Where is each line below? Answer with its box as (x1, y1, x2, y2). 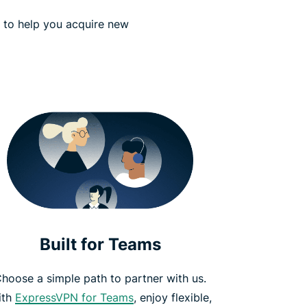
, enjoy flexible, (134, 290, 212, 304)
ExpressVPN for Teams (15, 290, 134, 304)
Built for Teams (39, 234, 161, 254)
